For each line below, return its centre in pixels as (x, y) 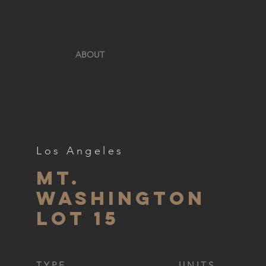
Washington (121, 198)
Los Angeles (80, 151)
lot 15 (78, 218)
